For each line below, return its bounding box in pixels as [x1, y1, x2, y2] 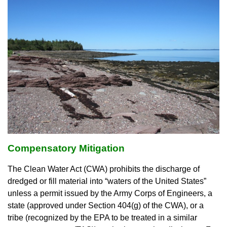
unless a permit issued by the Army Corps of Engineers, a [8, 189, 212, 198]
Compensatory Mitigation [8, 143, 125, 154]
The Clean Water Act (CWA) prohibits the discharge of [8, 165, 200, 174]
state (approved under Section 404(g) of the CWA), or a [8, 201, 204, 210]
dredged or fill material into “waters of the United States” [8, 177, 206, 186]
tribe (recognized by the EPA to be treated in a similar [8, 213, 197, 222]
